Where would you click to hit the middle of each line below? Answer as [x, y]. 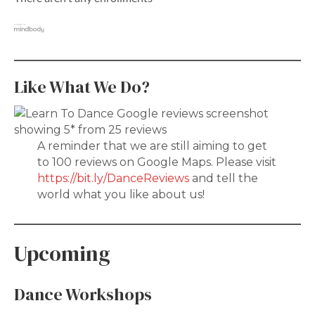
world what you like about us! [121, 195]
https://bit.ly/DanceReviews [113, 179]
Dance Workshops [83, 295]
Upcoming [62, 254]
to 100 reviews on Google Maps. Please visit [156, 162]
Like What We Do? [82, 87]
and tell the [223, 179]
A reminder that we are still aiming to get [152, 146]
